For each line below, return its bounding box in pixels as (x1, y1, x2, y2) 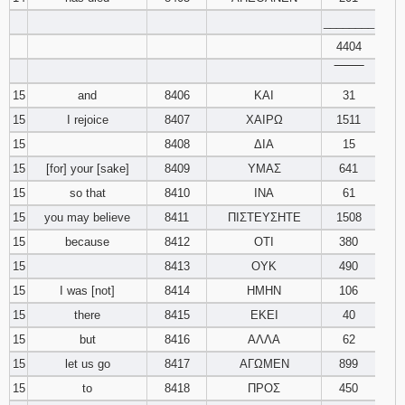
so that (69, 186, 106, 200)
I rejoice (66, 113, 108, 127)
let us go (64, 357, 110, 371)
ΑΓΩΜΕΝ (239, 357, 289, 371)
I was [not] (60, 284, 115, 297)
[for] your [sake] (45, 162, 129, 175)
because (65, 235, 109, 249)
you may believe (44, 211, 130, 224)
